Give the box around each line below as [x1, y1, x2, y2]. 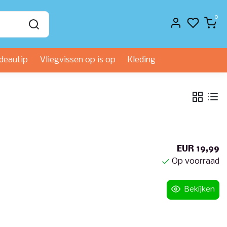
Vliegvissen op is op [40, 55, 116, 65]
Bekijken [184, 185, 215, 194]
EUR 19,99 [177, 144, 219, 154]
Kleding [128, 55, 156, 65]
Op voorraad [172, 156, 219, 166]
